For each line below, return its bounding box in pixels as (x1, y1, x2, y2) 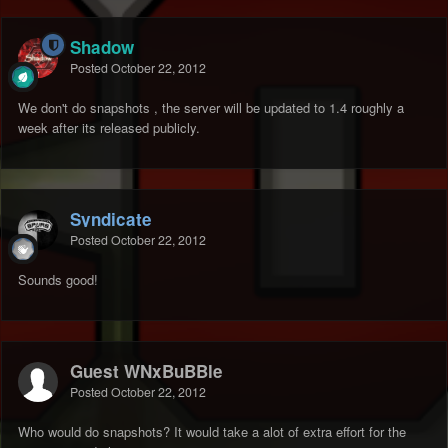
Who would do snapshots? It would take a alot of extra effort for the (18, 422, 406, 442)
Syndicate (70, 207, 152, 232)
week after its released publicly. (18, 118, 200, 138)
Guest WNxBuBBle (70, 359, 223, 384)
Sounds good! (18, 270, 98, 290)
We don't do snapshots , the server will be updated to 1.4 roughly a (18, 98, 404, 118)
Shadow (70, 35, 134, 60)
